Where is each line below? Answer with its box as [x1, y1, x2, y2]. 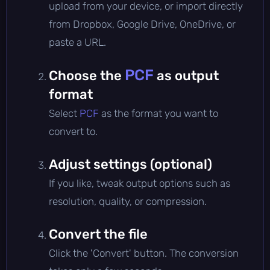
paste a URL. [49, 36, 106, 48]
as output [154, 67, 219, 84]
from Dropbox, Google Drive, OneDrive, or [49, 17, 236, 30]
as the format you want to [99, 107, 218, 119]
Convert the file [49, 225, 148, 242]
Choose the [49, 67, 125, 84]
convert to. [49, 125, 98, 137]
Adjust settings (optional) [49, 155, 212, 172]
